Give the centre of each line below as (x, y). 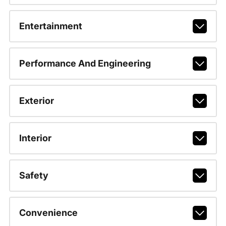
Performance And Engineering (85, 63)
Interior (35, 138)
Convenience (48, 213)
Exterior (36, 101)
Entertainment (50, 26)
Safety (34, 175)
